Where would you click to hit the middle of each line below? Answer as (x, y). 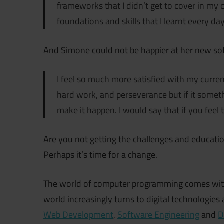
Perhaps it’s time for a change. (101, 155)
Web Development (78, 215)
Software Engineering (158, 215)
